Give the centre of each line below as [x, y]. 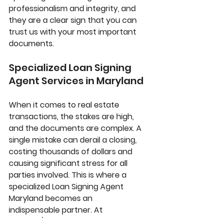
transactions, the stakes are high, [72, 117]
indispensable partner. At [57, 210]
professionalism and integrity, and [73, 9]
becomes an [69, 199]
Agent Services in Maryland [76, 81]
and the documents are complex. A [76, 128]
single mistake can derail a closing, [74, 140]
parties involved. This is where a [69, 175]
